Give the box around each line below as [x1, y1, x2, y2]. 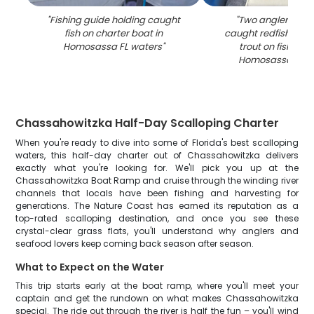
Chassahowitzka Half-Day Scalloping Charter [15, 115, 280, 131]
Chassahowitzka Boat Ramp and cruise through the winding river [15, 175, 299, 186]
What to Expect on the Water [15, 260, 165, 274]
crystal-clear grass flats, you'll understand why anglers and [15, 225, 299, 237]
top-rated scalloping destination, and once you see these [15, 212, 299, 224]
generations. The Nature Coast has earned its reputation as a [15, 200, 299, 212]
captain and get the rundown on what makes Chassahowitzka [15, 292, 299, 304]
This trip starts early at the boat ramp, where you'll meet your [15, 280, 299, 292]
